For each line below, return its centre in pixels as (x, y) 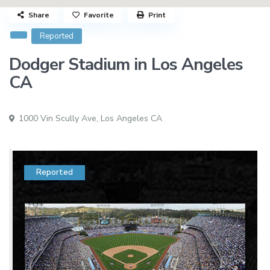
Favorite (99, 15)
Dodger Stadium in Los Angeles (126, 65)
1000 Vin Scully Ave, (59, 119)
